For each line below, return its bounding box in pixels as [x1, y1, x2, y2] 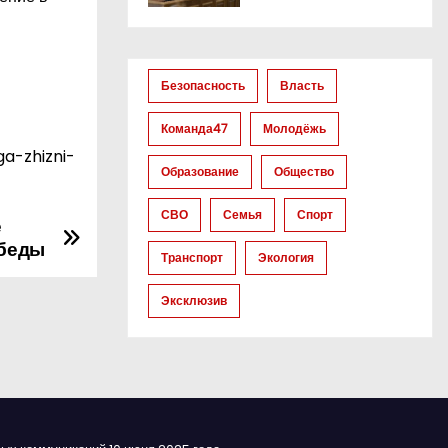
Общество [274, 163, 334, 181]
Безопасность [161, 77, 245, 95]
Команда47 [161, 120, 228, 138]
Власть [280, 77, 324, 95]
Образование [161, 163, 239, 181]
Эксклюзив [161, 292, 227, 310]
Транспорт [161, 249, 223, 267]
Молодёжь [263, 120, 326, 138]
